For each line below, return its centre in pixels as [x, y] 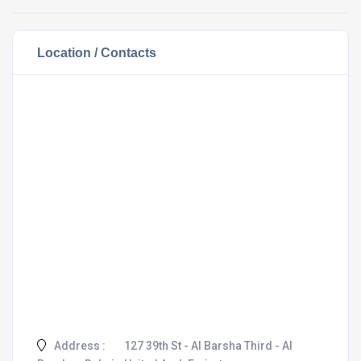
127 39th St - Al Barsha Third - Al [208, 345]
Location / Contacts [97, 52]
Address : [79, 345]
